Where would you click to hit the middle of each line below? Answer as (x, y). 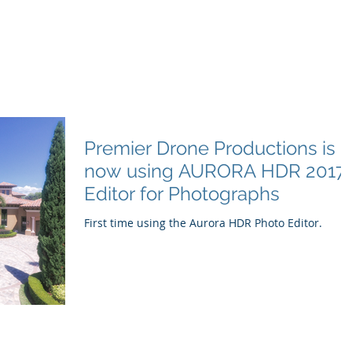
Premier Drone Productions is (210, 148)
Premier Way (318, 64)
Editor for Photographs (182, 194)
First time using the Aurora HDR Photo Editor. (203, 223)
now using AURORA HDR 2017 (215, 171)
